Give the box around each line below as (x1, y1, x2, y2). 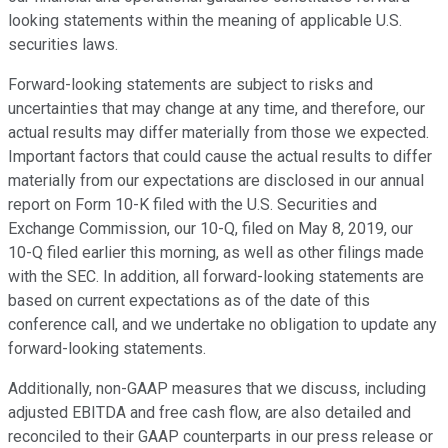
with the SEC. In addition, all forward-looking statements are (8, 267, 424, 287)
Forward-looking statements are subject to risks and (8, 75, 373, 95)
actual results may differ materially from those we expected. (8, 123, 429, 143)
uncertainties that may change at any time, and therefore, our (8, 99, 425, 119)
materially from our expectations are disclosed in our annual (8, 171, 424, 191)
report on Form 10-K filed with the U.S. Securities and (8, 195, 377, 215)
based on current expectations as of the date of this (8, 291, 370, 311)
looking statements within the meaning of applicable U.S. (8, 11, 402, 31)
